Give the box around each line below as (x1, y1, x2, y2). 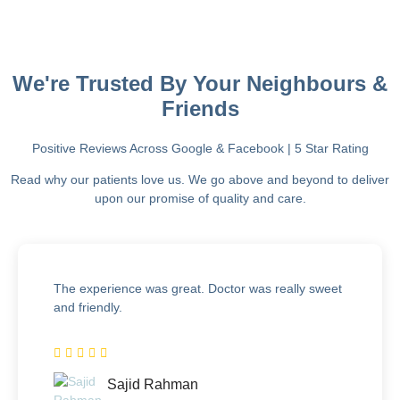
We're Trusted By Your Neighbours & (12, 71, 387, 96)
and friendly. (54, 299, 122, 314)
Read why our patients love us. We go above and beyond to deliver (11, 172, 389, 187)
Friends (161, 96, 239, 121)
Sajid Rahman (107, 376, 198, 392)
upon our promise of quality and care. (94, 191, 306, 206)
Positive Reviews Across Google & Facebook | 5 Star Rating (31, 140, 369, 155)
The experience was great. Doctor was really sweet (54, 280, 342, 296)
